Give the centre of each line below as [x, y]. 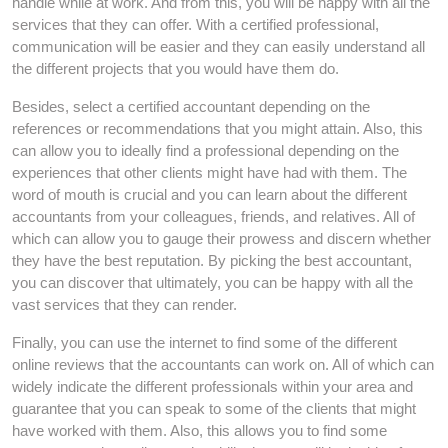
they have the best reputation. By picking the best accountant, [212, 260]
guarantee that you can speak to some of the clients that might [214, 408]
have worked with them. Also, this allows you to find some [199, 430]
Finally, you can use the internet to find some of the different [204, 342]
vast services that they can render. [124, 304]
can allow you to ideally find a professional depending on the [205, 150]
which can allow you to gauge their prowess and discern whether [221, 238]
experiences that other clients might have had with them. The [209, 172]
